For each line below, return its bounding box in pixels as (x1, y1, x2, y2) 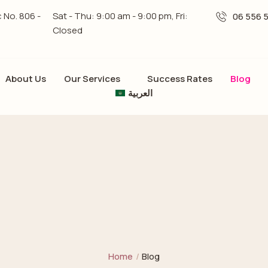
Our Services (64, 72, 120, 85)
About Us (5, 72, 46, 85)
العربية (127, 87, 153, 99)
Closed (52, 24, 83, 36)
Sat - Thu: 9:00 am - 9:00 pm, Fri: (52, 10, 188, 22)
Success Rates (147, 72, 212, 85)
